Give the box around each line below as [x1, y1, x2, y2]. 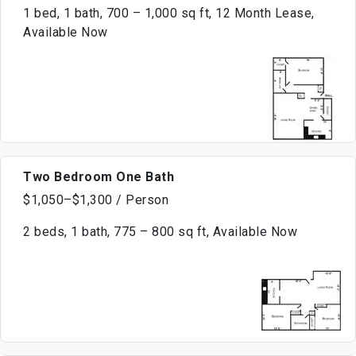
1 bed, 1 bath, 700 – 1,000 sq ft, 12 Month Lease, [23, 6, 315, 21]
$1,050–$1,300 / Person [23, 192, 168, 208]
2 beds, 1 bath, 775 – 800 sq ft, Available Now [23, 224, 297, 240]
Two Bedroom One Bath [23, 169, 174, 185]
